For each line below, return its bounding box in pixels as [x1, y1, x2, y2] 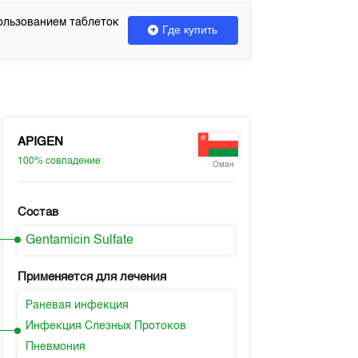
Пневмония [25, 341, 86, 352]
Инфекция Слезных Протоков [25, 320, 186, 332]
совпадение [45, 156, 101, 166]
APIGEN [17, 135, 63, 148]
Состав [17, 206, 58, 218]
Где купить [162, 23, 218, 36]
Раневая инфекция [25, 300, 129, 311]
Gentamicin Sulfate [25, 234, 133, 247]
